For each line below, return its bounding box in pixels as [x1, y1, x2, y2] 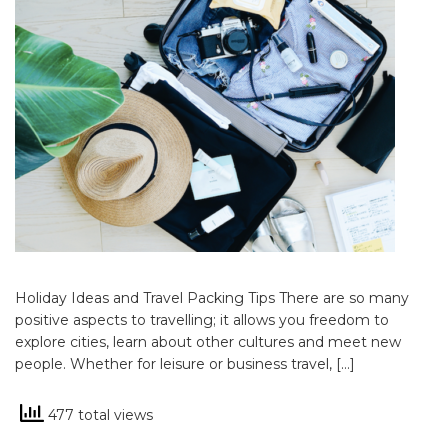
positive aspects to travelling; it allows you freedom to [15, 311, 389, 329]
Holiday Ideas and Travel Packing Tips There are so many [15, 289, 409, 307]
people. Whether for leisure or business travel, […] [15, 355, 355, 373]
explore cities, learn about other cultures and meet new [15, 333, 401, 351]
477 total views [44, 405, 153, 424]
